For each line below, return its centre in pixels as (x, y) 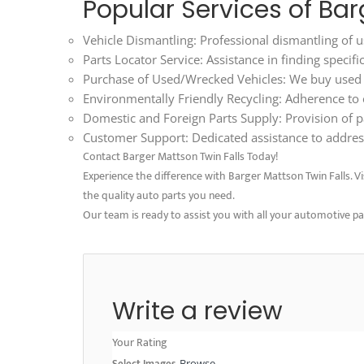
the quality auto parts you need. (159, 195)
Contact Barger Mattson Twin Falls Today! (180, 156)
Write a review (201, 311)
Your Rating (140, 342)
